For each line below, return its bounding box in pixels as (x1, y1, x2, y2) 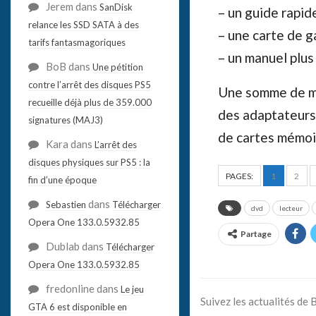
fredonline (45, 281, 95, 295)
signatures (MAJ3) (28, 114, 103, 126)
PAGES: (225, 171, 253, 182)
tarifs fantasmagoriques (28, 36, 126, 48)
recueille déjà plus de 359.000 (28, 96, 152, 108)
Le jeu (120, 283, 144, 295)
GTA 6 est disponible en (28, 300, 127, 312)
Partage (240, 229, 272, 240)
